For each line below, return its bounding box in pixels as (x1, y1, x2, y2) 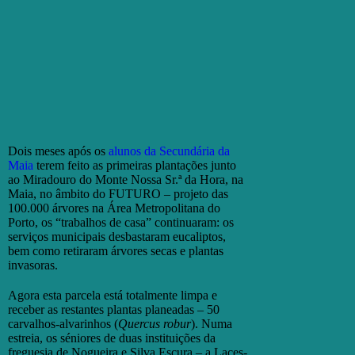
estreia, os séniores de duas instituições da (8, 331, 216, 345)
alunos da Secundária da (109, 144, 230, 158)
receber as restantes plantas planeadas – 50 (8, 303, 219, 317)
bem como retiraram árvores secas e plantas (8, 244, 223, 258)
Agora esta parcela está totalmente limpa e (8, 288, 217, 303)
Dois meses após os (8, 144, 109, 158)
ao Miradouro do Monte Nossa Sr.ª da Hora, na (8, 173, 243, 187)
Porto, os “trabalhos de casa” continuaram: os (8, 216, 234, 230)
